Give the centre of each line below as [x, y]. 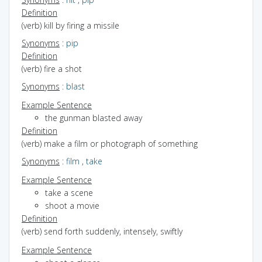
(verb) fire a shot [52, 68]
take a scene [69, 192]
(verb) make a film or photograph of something [110, 143]
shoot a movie [72, 205]
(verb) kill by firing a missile [70, 25]
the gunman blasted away [94, 118]
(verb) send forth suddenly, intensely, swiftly [102, 231]
